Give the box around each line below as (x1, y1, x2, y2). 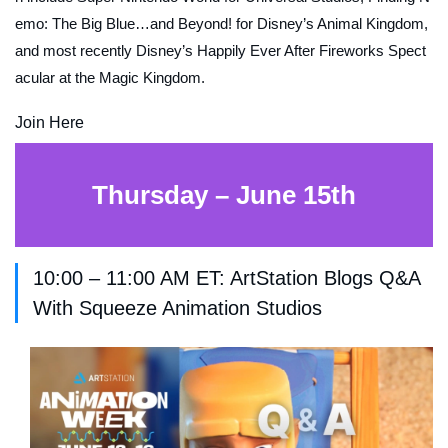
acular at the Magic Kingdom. (15, 69, 205, 87)
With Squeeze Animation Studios (33, 297, 322, 320)
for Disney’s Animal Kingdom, (236, 15, 428, 33)
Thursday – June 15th (92, 179, 356, 210)
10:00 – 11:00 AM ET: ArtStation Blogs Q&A (33, 267, 421, 290)
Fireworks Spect (319, 42, 426, 60)
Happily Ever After (197, 42, 319, 60)
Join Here (15, 114, 84, 132)
